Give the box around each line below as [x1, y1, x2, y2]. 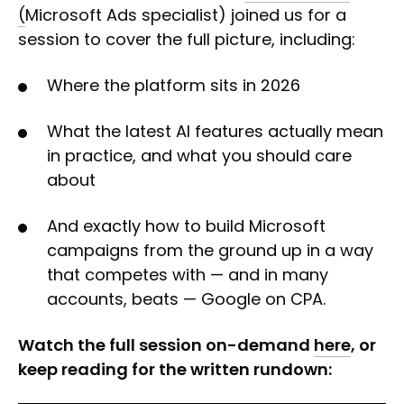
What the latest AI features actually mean [47, 119, 383, 142]
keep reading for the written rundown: [18, 357, 332, 381]
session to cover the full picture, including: [18, 27, 355, 50]
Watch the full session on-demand [18, 333, 314, 356]
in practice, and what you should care [47, 143, 352, 167]
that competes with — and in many [47, 262, 328, 286]
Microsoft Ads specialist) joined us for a [25, 3, 346, 26]
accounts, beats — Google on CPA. [47, 287, 326, 310]
